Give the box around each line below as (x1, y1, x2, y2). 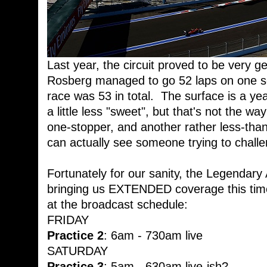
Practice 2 (47, 229, 104, 242)
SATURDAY (47, 244, 108, 257)
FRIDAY (47, 213, 89, 226)
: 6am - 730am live (104, 229, 203, 242)
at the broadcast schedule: (47, 198, 188, 211)
